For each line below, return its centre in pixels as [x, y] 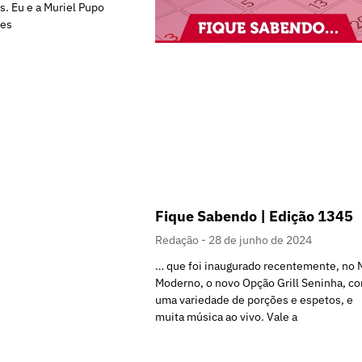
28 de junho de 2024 [260, 240]
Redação [178, 240]
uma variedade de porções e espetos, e [254, 300]
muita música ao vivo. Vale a [226, 317]
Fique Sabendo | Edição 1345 [254, 217]
